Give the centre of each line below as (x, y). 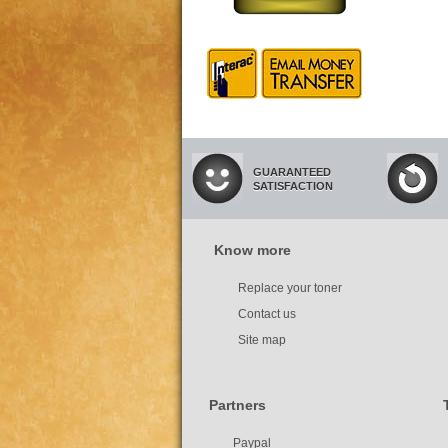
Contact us (267, 314)
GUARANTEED (292, 172)
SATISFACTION (293, 186)
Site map (262, 340)
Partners (237, 405)
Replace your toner (290, 288)
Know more (252, 250)
